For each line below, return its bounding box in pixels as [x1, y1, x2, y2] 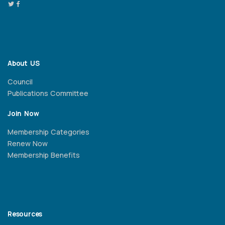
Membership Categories [8, 127, 89, 137]
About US [8, 59, 40, 68]
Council [8, 77, 33, 87]
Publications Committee [8, 88, 88, 98]
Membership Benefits [8, 150, 80, 160]
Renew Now [8, 139, 48, 149]
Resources [8, 209, 43, 219]
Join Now [8, 109, 39, 119]
